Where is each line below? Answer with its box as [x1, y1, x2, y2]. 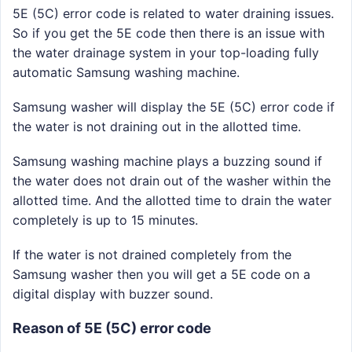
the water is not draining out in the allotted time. [13, 118, 301, 134]
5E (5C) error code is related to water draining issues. [13, 5, 334, 21]
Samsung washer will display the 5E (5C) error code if [13, 98, 335, 115]
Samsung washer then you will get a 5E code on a [13, 266, 310, 283]
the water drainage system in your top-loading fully [13, 44, 319, 60]
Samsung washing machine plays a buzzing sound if [13, 153, 322, 170]
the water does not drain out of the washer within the [13, 173, 331, 189]
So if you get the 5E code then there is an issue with [13, 24, 324, 41]
